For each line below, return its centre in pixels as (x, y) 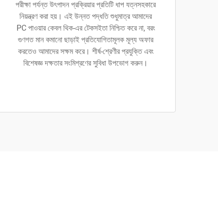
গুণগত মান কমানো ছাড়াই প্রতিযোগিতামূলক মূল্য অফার (86, 40)
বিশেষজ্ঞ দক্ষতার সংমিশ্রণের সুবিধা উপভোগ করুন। (86, 63)
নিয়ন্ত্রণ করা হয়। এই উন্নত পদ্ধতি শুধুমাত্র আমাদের (86, 16)
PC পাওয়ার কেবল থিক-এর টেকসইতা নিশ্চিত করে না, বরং (86, 28)
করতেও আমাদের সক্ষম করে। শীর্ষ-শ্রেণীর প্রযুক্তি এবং (86, 51)
